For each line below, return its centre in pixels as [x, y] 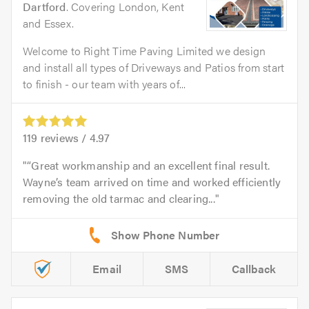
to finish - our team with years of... [104, 84]
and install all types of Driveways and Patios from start [154, 67]
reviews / [63, 138]
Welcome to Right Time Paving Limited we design [144, 51]
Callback [254, 269]
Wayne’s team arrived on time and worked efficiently [152, 182]
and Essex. [48, 23]
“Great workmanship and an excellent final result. [149, 166]
